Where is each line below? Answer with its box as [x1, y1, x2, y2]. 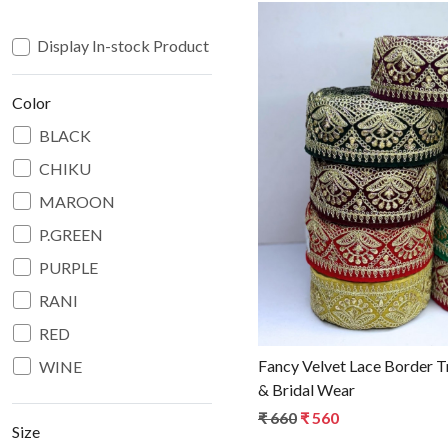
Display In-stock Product [37, 35, 209, 55]
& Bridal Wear [258, 380, 355, 400]
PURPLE [39, 257, 98, 277]
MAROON [39, 191, 115, 211]
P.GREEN [39, 224, 103, 244]
